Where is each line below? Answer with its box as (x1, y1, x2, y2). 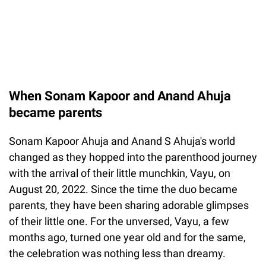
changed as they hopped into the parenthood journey (9, 151, 257, 164)
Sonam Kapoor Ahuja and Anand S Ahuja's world (9, 135, 235, 148)
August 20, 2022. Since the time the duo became (9, 183, 237, 196)
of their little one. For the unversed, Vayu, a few (9, 215, 229, 228)
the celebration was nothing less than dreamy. (9, 247, 226, 260)
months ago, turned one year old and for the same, (9, 231, 246, 244)
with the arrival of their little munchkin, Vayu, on (9, 167, 230, 180)
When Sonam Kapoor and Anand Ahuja (9, 88, 231, 104)
